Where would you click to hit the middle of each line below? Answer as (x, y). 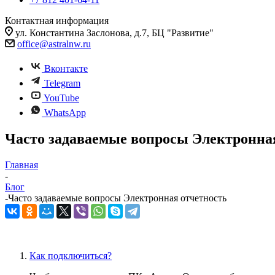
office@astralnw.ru (54, 44)
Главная (21, 165)
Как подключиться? (71, 255)
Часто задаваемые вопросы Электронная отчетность (117, 198)
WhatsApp (65, 113)
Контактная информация (57, 21)
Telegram (61, 83)
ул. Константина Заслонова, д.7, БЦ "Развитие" (113, 33)
